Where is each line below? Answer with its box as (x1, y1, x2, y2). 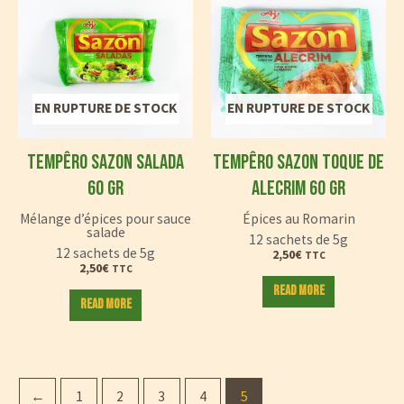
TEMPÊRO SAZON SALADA (27, 149, 184, 175)
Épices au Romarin (242, 210, 355, 228)
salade (86, 224, 125, 242)
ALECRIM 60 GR (252, 175, 345, 201)
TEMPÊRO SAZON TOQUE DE (213, 149, 384, 175)
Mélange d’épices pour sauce (20, 210, 191, 228)
